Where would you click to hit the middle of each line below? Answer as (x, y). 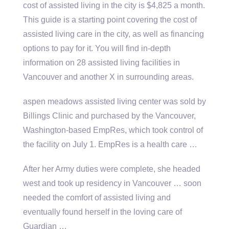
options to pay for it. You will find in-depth (97, 48)
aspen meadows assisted (69, 101)
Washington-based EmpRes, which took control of (113, 130)
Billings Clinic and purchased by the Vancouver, (109, 116)
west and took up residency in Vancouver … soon (112, 183)
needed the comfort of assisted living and (97, 198)
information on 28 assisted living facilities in (101, 63)
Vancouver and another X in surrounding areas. (108, 77)
